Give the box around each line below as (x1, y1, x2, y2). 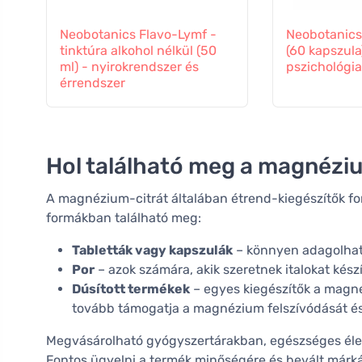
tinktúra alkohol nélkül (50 (60, 43, 217, 59)
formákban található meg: (46, 210, 201, 226)
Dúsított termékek (72, 281, 190, 297)
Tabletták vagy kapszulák (72, 242, 233, 259)
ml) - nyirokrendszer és (60, 59, 199, 75)
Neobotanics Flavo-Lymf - (60, 27, 217, 43)
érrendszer (60, 75, 125, 91)
